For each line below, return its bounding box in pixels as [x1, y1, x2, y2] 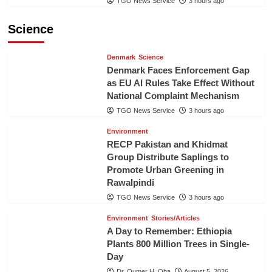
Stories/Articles [151, 214, 200, 222]
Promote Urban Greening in [106, 164, 224, 175]
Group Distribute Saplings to [106, 151, 229, 162]
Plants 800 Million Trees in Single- [106, 238, 250, 249]
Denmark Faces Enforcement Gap [106, 64, 250, 75]
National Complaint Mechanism [106, 90, 239, 101]
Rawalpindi [106, 177, 154, 188]
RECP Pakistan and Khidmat [106, 138, 228, 149]
